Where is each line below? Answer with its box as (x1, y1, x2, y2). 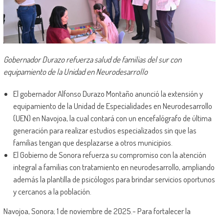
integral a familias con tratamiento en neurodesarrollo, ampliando (13, 162, 215, 173)
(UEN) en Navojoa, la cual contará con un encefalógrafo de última (13, 113, 212, 124)
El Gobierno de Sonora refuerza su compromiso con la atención (13, 150, 206, 160)
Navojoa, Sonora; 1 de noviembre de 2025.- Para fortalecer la (3, 206, 191, 217)
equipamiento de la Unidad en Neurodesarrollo (3, 66, 148, 77)
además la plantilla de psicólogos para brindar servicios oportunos (13, 174, 215, 185)
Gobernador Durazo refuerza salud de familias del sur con (3, 54, 181, 65)
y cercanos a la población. (13, 186, 91, 197)
